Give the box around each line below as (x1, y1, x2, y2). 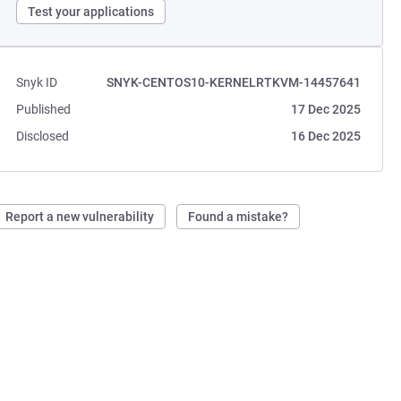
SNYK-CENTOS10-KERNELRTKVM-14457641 (106, 75, 361, 90)
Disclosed (16, 129, 70, 143)
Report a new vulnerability (5, 209, 155, 224)
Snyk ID (16, 75, 58, 90)
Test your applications (28, 4, 155, 19)
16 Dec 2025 (290, 129, 361, 143)
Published (16, 102, 72, 116)
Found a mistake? (188, 209, 289, 224)
